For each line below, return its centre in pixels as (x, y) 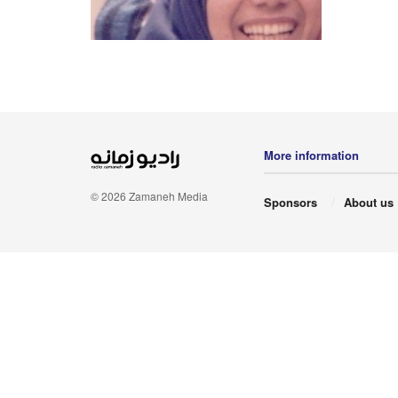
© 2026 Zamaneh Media (149, 195)
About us (368, 202)
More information (311, 155)
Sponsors (291, 202)
